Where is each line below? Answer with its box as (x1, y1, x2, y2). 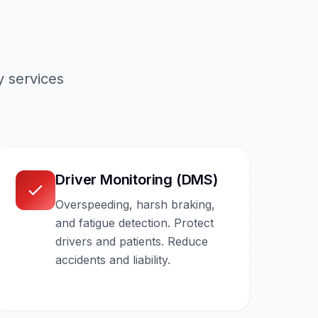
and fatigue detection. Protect (55, 215, 214, 230)
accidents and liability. (55, 252, 171, 267)
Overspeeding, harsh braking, (55, 197, 216, 212)
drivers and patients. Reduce (55, 234, 209, 248)
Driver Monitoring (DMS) (55, 170, 218, 188)
